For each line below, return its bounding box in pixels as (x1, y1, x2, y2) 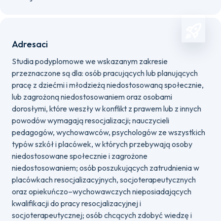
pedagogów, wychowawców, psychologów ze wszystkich (12, 127, 205, 137)
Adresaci (12, 38, 48, 50)
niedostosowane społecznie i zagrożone (12, 151, 147, 161)
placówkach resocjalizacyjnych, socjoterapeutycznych (12, 175, 196, 184)
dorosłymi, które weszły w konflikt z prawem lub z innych (12, 104, 201, 113)
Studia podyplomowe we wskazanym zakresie (12, 56, 168, 66)
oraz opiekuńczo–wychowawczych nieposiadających (12, 186, 191, 196)
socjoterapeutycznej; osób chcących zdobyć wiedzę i (12, 210, 192, 220)
